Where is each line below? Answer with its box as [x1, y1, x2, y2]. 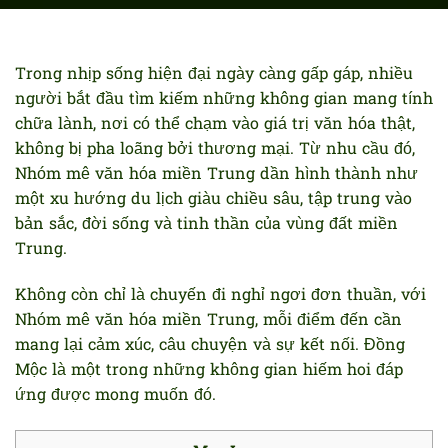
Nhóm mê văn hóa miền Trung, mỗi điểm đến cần [15, 308, 402, 333]
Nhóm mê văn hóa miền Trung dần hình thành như [15, 163, 418, 187]
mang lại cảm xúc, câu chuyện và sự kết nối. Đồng [15, 333, 405, 358]
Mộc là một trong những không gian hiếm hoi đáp [15, 358, 403, 383]
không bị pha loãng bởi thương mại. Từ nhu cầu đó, [15, 138, 415, 162]
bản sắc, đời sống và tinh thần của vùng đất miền [15, 213, 398, 237]
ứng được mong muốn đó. [15, 383, 216, 408]
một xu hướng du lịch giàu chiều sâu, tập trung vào [15, 188, 412, 212]
